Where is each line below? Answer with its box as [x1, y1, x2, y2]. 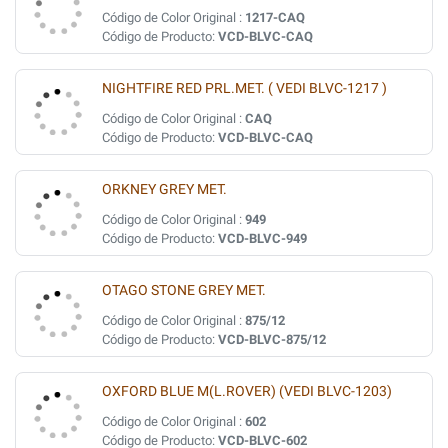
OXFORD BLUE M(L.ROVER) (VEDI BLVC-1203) [102, 383, 392, 400]
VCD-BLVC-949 [218, 231, 307, 246]
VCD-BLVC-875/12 [218, 332, 326, 347]
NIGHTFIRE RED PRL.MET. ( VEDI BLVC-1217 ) [102, 80, 387, 97]
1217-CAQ [245, 10, 305, 25]
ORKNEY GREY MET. [102, 181, 227, 198]
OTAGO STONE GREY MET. [102, 282, 266, 299]
